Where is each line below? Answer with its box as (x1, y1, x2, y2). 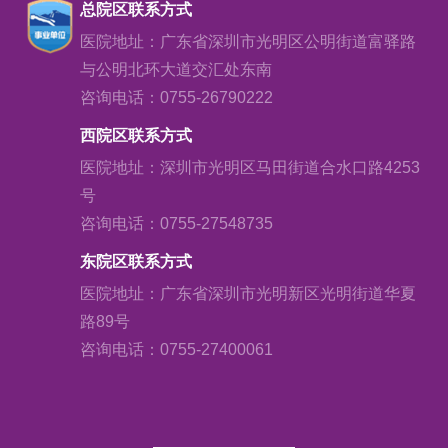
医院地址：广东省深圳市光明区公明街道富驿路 (80, 33, 416, 51)
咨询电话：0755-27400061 (80, 341, 273, 359)
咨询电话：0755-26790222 (80, 89, 273, 107)
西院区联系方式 (80, 127, 192, 145)
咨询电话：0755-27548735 (80, 215, 273, 233)
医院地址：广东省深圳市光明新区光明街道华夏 (80, 285, 416, 303)
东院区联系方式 (80, 253, 192, 271)
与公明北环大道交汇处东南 (80, 61, 272, 79)
